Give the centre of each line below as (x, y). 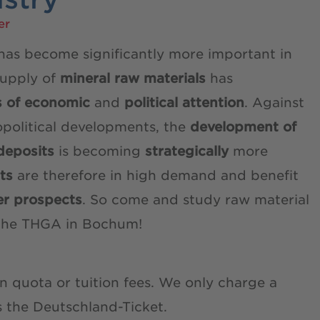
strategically (189, 150)
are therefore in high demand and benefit (156, 175)
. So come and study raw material (196, 199)
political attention (184, 102)
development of (243, 126)
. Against (274, 102)
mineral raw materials (133, 77)
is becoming (100, 150)
